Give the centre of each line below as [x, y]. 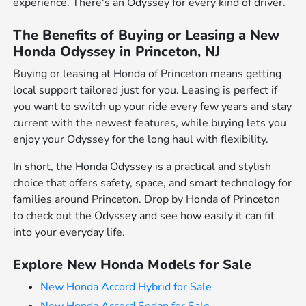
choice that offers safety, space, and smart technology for [153, 183]
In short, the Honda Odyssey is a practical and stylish [142, 167]
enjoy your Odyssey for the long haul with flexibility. [141, 140]
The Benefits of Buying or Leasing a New [147, 36]
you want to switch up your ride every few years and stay [153, 107]
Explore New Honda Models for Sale [133, 265]
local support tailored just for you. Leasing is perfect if [145, 91]
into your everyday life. [69, 233]
